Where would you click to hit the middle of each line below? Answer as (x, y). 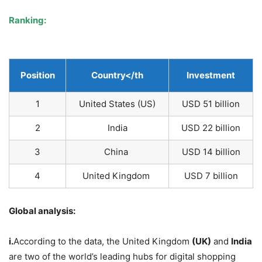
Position (37, 75)
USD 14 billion (211, 152)
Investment (211, 75)
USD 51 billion (211, 104)
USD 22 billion (211, 128)
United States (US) (117, 104)
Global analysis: (42, 211)
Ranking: (27, 20)
